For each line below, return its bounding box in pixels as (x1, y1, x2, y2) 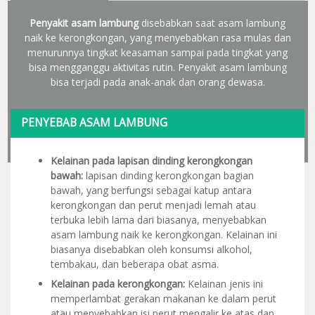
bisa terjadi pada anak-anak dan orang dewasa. (50, 75, 265, 89)
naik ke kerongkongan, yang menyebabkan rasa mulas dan (24, 31, 291, 44)
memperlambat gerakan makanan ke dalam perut (51, 291, 276, 305)
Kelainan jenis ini (185, 276, 263, 290)
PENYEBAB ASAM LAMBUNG (20, 115, 167, 131)
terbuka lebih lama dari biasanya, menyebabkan (51, 212, 266, 226)
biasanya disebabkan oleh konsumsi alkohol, (51, 242, 252, 256)
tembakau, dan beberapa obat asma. (51, 257, 219, 271)
